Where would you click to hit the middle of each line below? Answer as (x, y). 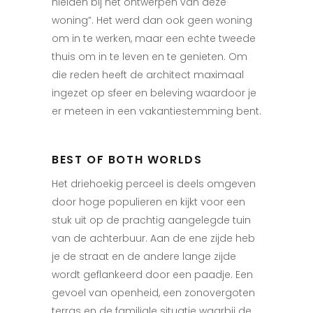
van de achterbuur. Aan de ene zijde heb (153, 238)
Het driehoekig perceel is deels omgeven (154, 184)
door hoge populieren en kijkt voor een (148, 202)
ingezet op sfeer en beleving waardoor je (154, 93)
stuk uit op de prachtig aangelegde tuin (151, 220)
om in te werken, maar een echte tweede (154, 38)
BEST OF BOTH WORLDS (127, 160)
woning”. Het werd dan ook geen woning (152, 20)
